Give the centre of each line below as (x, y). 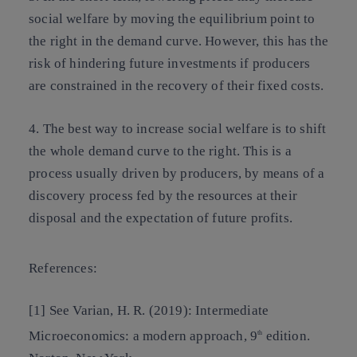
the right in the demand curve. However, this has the (178, 41)
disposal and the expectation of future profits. (161, 218)
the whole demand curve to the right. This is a (160, 151)
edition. (286, 335)
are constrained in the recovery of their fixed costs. (177, 86)
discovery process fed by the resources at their (163, 195)
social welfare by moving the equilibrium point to (172, 19)
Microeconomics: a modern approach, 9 (143, 335)
